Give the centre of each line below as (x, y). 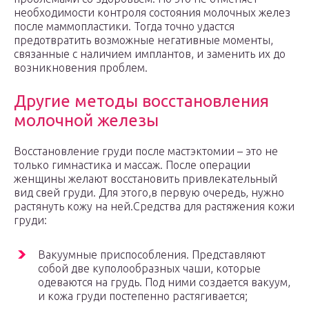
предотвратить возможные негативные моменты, (143, 40)
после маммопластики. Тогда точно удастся (124, 27)
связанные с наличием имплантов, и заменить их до (150, 54)
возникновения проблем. (81, 68)
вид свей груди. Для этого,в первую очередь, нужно (149, 193)
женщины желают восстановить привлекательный (146, 179)
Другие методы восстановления (141, 101)
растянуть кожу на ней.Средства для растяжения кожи (154, 207)
